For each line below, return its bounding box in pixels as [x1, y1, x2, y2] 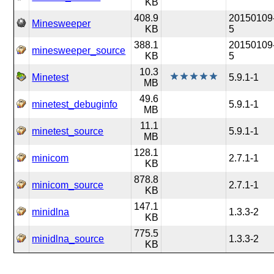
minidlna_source [32, 234, 105, 244]
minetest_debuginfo [32, 99, 118, 109]
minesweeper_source [32, 45, 126, 56]
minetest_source [32, 126, 104, 136]
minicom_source [32, 180, 104, 190]
